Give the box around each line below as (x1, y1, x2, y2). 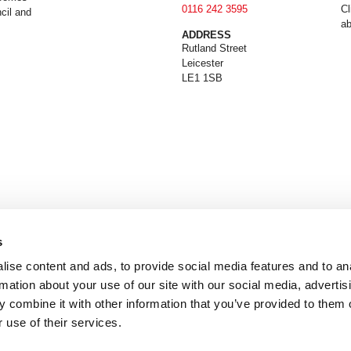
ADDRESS (182, 29, 231, 41)
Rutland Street (182, 42, 247, 54)
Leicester (182, 57, 223, 69)
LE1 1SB (182, 72, 223, 84)
